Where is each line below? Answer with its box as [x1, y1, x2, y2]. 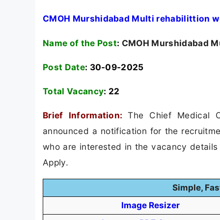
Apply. [43, 157, 68, 168]
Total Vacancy [43, 86, 104, 96]
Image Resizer [121, 200, 180, 211]
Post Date [43, 61, 85, 72]
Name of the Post [43, 37, 117, 48]
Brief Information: [43, 110, 128, 121]
